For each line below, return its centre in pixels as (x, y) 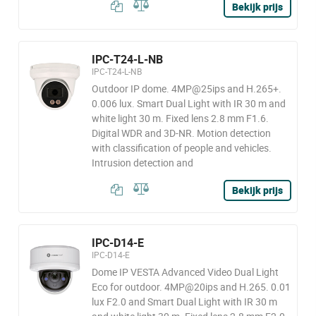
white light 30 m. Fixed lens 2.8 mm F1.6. (180, 118)
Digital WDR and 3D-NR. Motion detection (181, 133)
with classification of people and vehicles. (181, 148)
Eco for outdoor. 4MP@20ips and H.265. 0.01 (191, 287)
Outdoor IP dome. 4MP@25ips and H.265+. (186, 89)
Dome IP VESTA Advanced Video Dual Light (185, 272)
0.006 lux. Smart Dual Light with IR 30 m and (188, 103)
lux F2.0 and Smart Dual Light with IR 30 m (184, 302)
